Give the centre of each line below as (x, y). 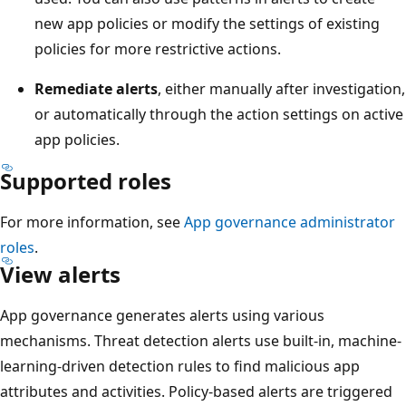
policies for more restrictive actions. (158, 48)
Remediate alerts (96, 88)
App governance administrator (290, 222)
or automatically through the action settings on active (219, 114)
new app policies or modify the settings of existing (207, 23)
